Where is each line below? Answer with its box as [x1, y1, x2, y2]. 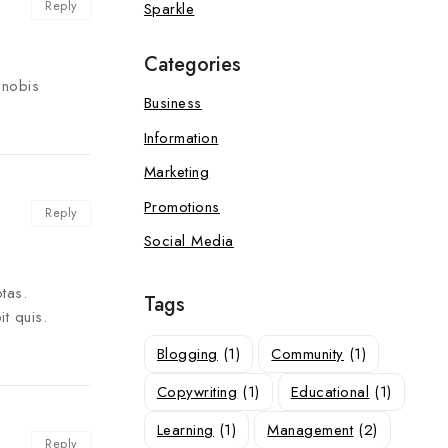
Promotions [143, 195, 220, 218]
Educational [290, 380, 370, 403]
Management [267, 418, 354, 441]
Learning [156, 418, 214, 441]
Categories [143, 50, 241, 79]
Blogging [156, 342, 218, 365]
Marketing [143, 161, 210, 183]
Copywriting [156, 380, 238, 403]
